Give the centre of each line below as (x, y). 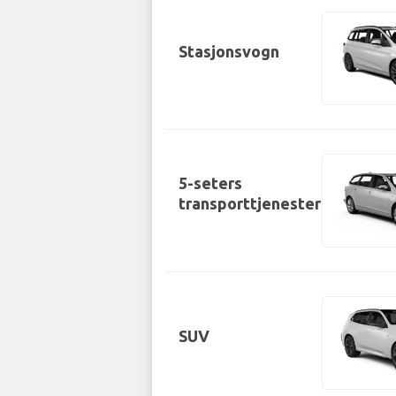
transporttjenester (250, 204)
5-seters (210, 183)
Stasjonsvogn (229, 51)
